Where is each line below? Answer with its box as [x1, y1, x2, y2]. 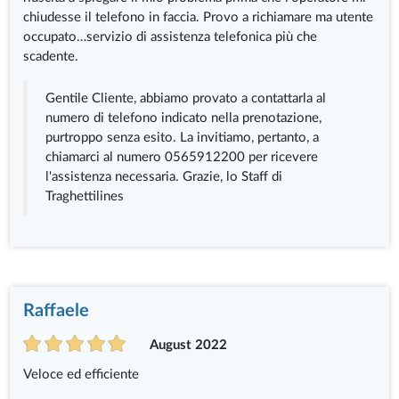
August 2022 [149, 338, 227, 352]
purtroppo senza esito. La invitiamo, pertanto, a [45, 131, 320, 145]
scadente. [23, 50, 79, 64]
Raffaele [23, 302, 90, 321]
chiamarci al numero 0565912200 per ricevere [45, 151, 319, 165]
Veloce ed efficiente [23, 368, 140, 382]
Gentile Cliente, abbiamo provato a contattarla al [45, 92, 327, 106]
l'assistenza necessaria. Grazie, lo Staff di [45, 170, 283, 184]
